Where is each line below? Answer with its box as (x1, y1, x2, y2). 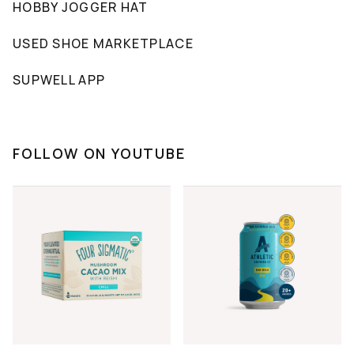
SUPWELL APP (13, 70, 106, 88)
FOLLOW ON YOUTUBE (13, 143, 186, 163)
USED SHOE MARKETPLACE (13, 34, 194, 52)
